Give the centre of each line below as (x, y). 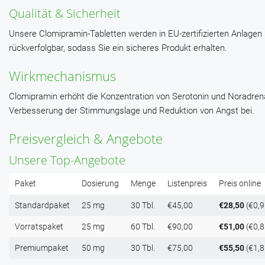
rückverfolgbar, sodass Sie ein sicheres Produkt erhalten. (118, 48)
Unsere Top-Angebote (67, 160)
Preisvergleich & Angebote (86, 139)
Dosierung (100, 184)
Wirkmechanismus (62, 76)
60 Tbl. (143, 227)
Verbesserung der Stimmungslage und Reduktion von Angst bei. (132, 111)
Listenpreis (187, 184)
